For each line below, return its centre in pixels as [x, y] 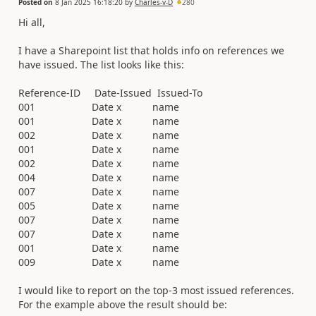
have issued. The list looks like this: [101, 64]
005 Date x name [99, 205]
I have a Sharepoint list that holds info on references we [151, 50]
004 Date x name [99, 177]
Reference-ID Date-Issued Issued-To [110, 92]
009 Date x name [99, 262]
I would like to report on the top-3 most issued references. [156, 290]
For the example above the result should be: [123, 304]
